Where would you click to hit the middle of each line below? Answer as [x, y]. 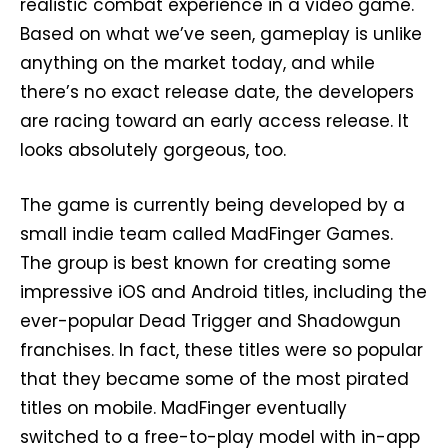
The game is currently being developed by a [212, 204]
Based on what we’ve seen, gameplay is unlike [221, 33]
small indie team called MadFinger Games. [206, 233]
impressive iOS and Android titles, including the [223, 291]
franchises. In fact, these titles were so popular [221, 349]
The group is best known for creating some [205, 262]
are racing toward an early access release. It [214, 120]
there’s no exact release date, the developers [217, 91]
